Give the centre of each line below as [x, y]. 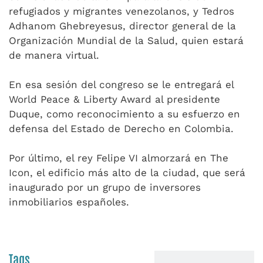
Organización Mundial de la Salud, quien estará [126, 41]
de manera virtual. [54, 55]
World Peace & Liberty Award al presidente [114, 100]
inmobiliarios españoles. [69, 202]
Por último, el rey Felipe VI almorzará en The [119, 158]
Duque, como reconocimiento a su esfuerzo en [124, 114]
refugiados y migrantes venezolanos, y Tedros [122, 11]
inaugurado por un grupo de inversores [105, 188]
